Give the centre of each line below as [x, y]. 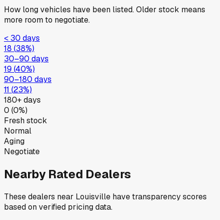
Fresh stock [26, 121]
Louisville [93, 196]
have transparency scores [159, 196]
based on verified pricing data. [58, 207]
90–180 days [28, 80]
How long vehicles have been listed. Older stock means [105, 10]
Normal [18, 131]
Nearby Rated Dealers [68, 174]
